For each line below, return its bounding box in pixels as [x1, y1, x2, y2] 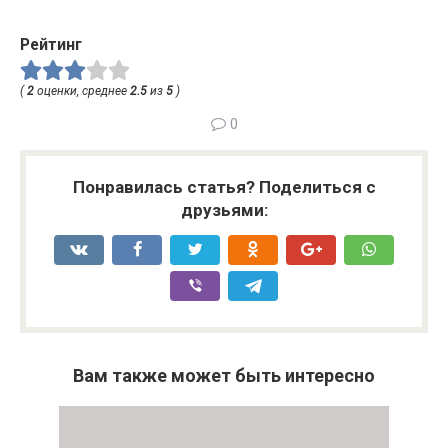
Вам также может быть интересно [73, 365, 375, 387]
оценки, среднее [34, 84, 130, 99]
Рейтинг [20, 34, 82, 54]
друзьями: [180, 200, 268, 221]
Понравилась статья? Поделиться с [72, 177, 376, 198]
